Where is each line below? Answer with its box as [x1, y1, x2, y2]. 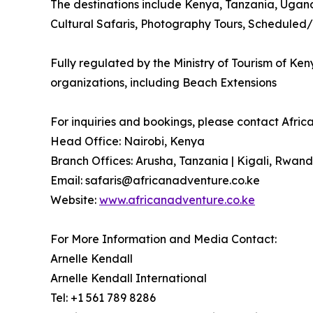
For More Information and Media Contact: [50, 232, 277, 247]
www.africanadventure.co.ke [99, 193, 255, 208]
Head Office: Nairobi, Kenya [50, 134, 205, 149]
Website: [50, 193, 99, 208]
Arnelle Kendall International [50, 271, 207, 286]
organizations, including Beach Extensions [50, 75, 277, 90]
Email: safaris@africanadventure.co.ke [50, 173, 260, 188]
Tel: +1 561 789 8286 [50, 291, 156, 305]
